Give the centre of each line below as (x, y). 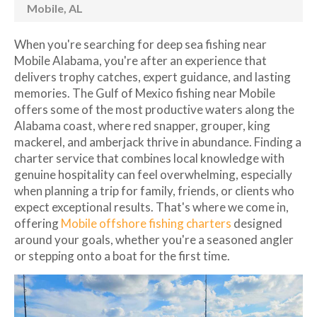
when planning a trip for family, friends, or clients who (154, 190)
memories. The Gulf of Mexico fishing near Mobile (145, 93)
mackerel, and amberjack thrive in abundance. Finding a (158, 142)
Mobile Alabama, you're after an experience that (140, 60)
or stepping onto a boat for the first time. (123, 255)
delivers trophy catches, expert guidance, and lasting (152, 76)
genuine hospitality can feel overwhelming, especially (153, 174)
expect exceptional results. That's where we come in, (151, 207)
